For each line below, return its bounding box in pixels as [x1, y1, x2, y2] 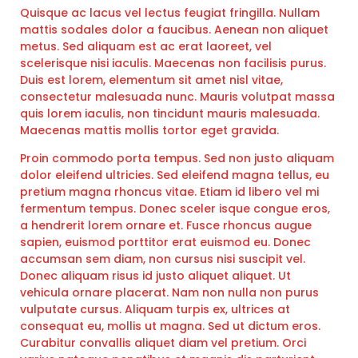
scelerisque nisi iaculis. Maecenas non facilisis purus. [20, 54, 326, 71]
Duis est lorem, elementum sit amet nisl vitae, [20, 71, 283, 88]
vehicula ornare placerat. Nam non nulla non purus [20, 284, 319, 300]
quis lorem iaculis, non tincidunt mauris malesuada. [20, 105, 320, 121]
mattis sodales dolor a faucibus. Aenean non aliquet [20, 21, 328, 38]
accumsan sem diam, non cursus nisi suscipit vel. [20, 250, 305, 267]
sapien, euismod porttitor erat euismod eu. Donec [20, 233, 311, 250]
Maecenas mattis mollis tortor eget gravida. [20, 121, 279, 138]
